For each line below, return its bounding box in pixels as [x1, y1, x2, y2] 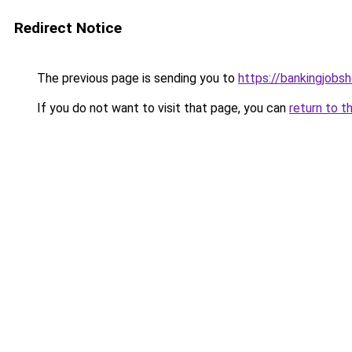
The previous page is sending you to [34, 71, 238, 86]
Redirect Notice [14, 19, 122, 37]
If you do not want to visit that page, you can [34, 101, 289, 115]
